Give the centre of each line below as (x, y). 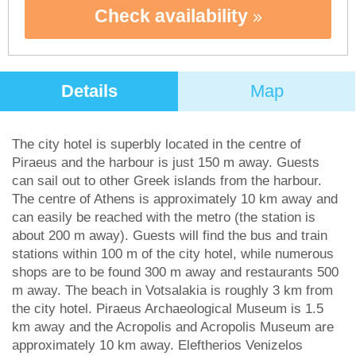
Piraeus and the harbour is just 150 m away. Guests (166, 163)
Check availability (173, 16)
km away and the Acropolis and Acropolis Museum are (173, 327)
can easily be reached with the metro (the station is (164, 217)
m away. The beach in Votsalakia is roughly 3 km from (172, 290)
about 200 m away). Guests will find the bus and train (170, 236)
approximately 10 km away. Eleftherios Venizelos (157, 345)
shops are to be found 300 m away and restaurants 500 (175, 272)
